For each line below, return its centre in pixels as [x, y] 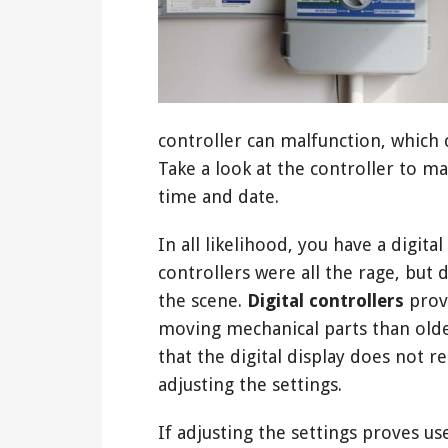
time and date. [218, 196]
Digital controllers [325, 300]
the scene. [202, 300]
